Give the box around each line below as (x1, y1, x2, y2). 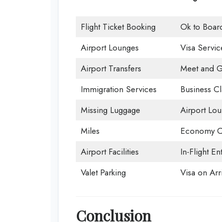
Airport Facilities (80, 146, 139, 158)
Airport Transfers (80, 62, 141, 75)
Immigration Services (80, 83, 157, 96)
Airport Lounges (80, 42, 139, 54)
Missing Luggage (80, 104, 140, 116)
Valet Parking (80, 166, 126, 179)
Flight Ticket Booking (80, 21, 156, 33)
